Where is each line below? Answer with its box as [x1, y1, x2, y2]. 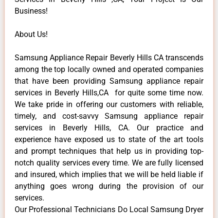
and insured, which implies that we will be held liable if [15, 169, 203, 179]
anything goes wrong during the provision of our [15, 181, 203, 191]
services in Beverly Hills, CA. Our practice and [15, 123, 203, 132]
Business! [15, 6, 48, 16]
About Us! [15, 29, 48, 39]
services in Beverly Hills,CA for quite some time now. [15, 88, 203, 97]
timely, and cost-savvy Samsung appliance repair [15, 111, 203, 121]
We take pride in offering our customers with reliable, [15, 99, 203, 109]
